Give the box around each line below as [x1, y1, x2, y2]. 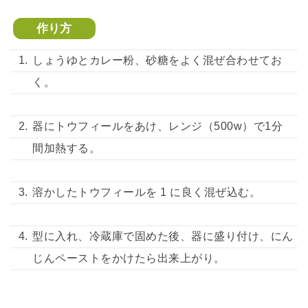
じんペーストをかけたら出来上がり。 [32, 252, 225, 264]
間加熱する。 [32, 142, 101, 154]
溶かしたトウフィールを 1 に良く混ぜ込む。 [32, 186, 261, 198]
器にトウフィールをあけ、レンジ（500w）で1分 [32, 120, 283, 132]
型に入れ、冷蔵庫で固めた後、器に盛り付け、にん [32, 230, 294, 242]
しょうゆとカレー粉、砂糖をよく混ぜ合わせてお [32, 54, 283, 66]
